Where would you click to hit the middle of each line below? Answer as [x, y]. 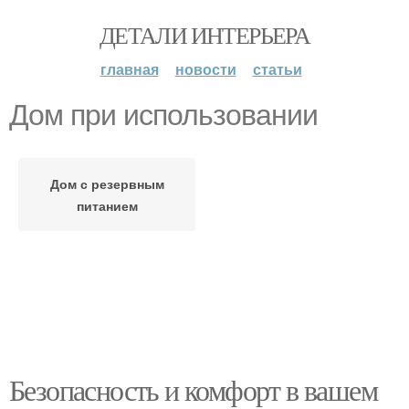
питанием [107, 205]
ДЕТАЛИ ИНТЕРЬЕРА [204, 35]
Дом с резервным [107, 184]
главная [129, 69]
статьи [277, 69]
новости [205, 69]
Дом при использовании [163, 115]
